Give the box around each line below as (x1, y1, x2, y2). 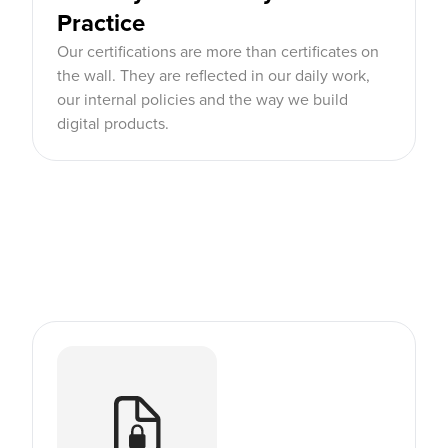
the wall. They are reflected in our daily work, (57, 66, 370, 86)
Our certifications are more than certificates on (57, 42, 379, 62)
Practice (57, 9, 145, 38)
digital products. (57, 114, 169, 134)
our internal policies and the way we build (57, 90, 348, 110)
